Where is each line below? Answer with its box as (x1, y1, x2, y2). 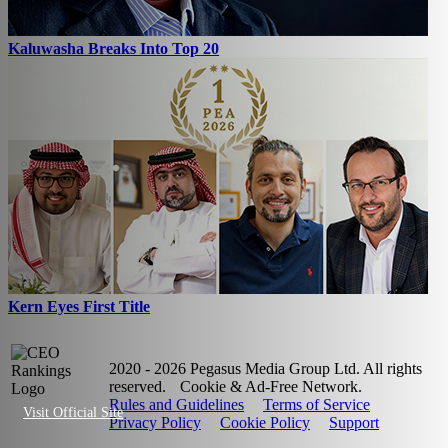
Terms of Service (263, 396, 370, 414)
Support (329, 414, 379, 432)
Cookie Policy (220, 414, 310, 432)
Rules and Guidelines (109, 396, 244, 414)
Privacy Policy (109, 414, 201, 432)
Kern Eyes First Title (8, 298, 150, 316)
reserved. (109, 378, 170, 396)
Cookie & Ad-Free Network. (180, 378, 362, 396)
